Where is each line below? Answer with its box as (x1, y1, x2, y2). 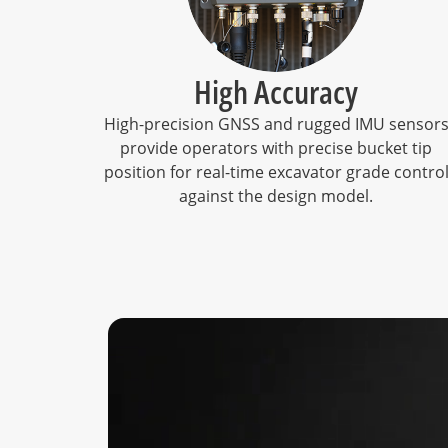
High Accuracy (194, 70, 358, 113)
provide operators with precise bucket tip (120, 137, 432, 159)
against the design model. (179, 185, 373, 207)
